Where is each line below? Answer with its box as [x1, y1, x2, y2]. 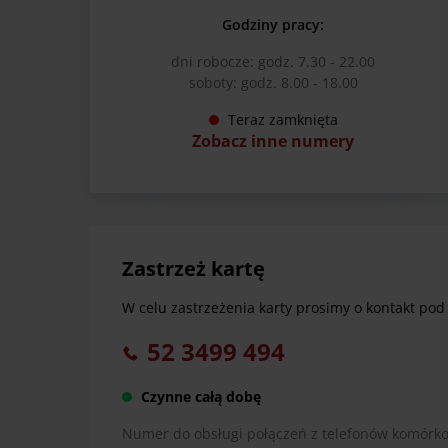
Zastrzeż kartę [121, 255, 265, 283]
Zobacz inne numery [192, 130, 354, 153]
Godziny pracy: [222, 15, 324, 35]
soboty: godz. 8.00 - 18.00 [188, 73, 358, 93]
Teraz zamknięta [227, 110, 338, 130]
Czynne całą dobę [140, 387, 261, 407]
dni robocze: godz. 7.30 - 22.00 [171, 52, 375, 72]
